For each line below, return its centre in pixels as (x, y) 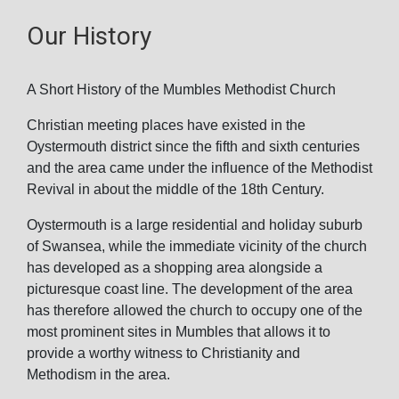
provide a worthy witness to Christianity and (163, 353)
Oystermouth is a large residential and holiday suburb (195, 225)
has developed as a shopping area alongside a (175, 268)
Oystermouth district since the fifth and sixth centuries (193, 147)
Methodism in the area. (98, 375)
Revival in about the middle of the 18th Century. (175, 189)
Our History (89, 36)
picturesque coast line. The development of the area (190, 289)
